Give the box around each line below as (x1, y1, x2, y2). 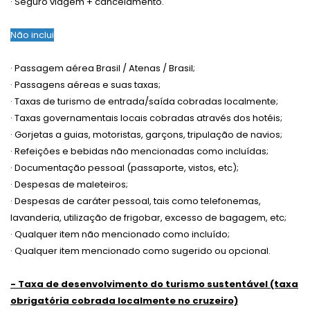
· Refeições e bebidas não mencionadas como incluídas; (10, 145, 268, 158)
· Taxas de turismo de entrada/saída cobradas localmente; (10, 95, 278, 109)
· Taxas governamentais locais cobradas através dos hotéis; (10, 111, 282, 125)
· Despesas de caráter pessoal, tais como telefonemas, (10, 194, 261, 208)
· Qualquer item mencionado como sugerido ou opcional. (10, 244, 271, 258)
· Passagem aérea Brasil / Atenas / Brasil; (10, 62, 195, 75)
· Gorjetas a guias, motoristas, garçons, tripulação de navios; (10, 128, 282, 142)
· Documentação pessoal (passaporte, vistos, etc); (10, 161, 239, 175)
